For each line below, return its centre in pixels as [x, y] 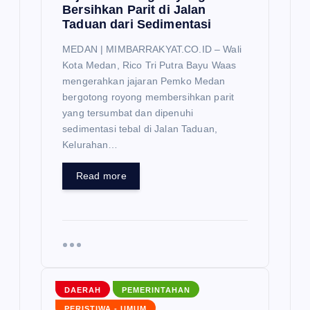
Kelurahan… [90, 144]
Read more [101, 175]
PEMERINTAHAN [156, 290]
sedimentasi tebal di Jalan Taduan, [140, 128]
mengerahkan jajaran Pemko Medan [144, 81]
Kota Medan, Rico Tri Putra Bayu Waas [149, 65]
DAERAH [82, 290]
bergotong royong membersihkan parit [148, 97]
